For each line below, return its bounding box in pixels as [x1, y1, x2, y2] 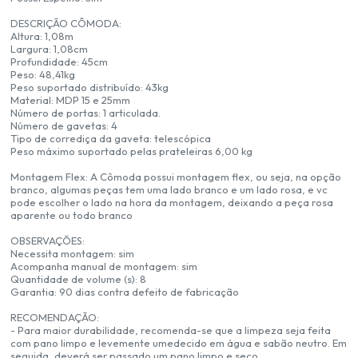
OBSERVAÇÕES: [10, 234, 86, 248]
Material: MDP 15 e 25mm [10, 93, 131, 107]
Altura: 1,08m [10, 30, 74, 43]
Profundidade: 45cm [10, 55, 109, 69]
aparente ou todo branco [10, 209, 133, 222]
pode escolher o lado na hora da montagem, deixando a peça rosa [10, 196, 334, 209]
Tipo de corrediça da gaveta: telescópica [10, 132, 212, 145]
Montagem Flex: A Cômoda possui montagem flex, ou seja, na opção [10, 170, 342, 184]
